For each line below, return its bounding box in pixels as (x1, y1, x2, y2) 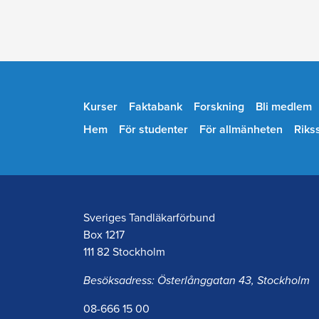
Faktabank (129, 100, 182, 115)
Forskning (194, 100, 244, 115)
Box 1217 (83, 228, 125, 243)
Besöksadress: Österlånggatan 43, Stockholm (83, 273, 310, 288)
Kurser (83, 100, 117, 115)
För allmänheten (199, 122, 283, 137)
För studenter (119, 122, 188, 137)
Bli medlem (256, 100, 312, 115)
